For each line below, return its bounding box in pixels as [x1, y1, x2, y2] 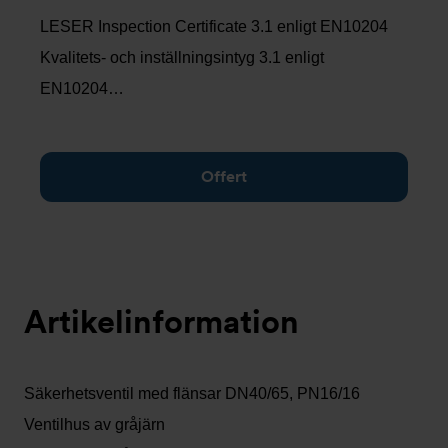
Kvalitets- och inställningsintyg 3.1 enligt [40, 49, 324, 66]
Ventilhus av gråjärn [24, 416, 165, 433]
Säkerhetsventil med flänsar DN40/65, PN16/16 [24, 385, 360, 402]
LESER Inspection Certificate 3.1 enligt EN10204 [40, 18, 388, 35]
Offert [201, 167, 247, 186]
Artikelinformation [24, 302, 299, 341]
